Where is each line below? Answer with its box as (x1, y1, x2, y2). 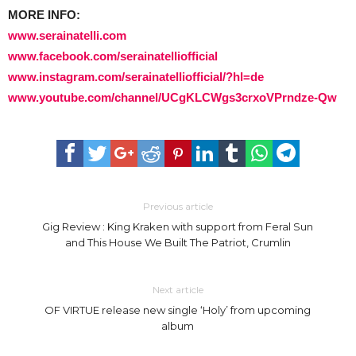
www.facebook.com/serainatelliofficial (8, 49, 218, 63)
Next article (152, 284, 203, 296)
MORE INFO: (8, 8, 80, 21)
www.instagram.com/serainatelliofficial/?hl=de (8, 70, 264, 83)
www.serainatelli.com (8, 29, 126, 42)
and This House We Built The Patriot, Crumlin (64, 236, 291, 249)
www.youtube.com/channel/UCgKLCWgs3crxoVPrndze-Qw (8, 91, 337, 104)
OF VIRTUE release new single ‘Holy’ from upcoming (44, 304, 311, 316)
